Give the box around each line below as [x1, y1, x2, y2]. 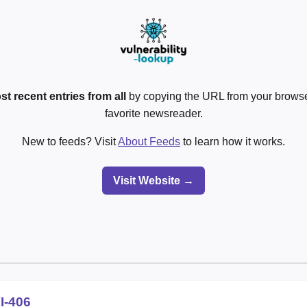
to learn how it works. [180, 135, 285, 147]
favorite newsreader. [104, 107, 203, 119]
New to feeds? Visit [22, 135, 118, 147]
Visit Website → [113, 174, 194, 186]
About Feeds [118, 135, 180, 147]
